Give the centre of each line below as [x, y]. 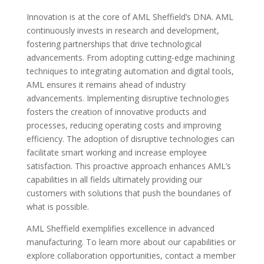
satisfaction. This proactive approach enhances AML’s [128, 166]
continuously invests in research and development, [123, 30]
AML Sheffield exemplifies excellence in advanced [120, 228]
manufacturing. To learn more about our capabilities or [131, 242]
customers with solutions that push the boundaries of [128, 193]
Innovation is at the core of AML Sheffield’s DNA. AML [130, 16]
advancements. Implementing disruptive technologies [128, 98]
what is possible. [57, 206]
